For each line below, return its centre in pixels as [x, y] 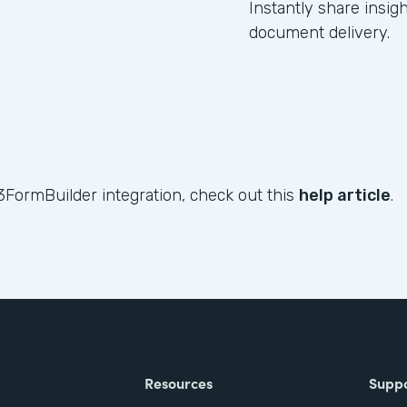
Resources [179, 382]
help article [345, 195]
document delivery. [319, 33]
